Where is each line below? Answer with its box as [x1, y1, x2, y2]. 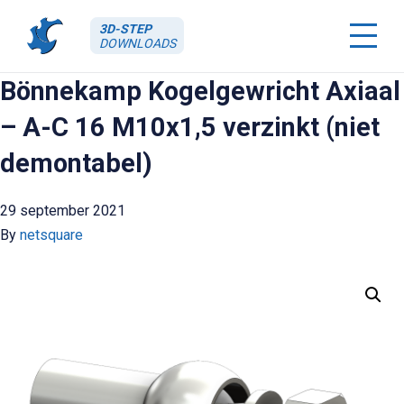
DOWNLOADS [98, 35, 176, 50]
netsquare [20, 225, 83, 243]
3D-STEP [98, 21, 151, 36]
